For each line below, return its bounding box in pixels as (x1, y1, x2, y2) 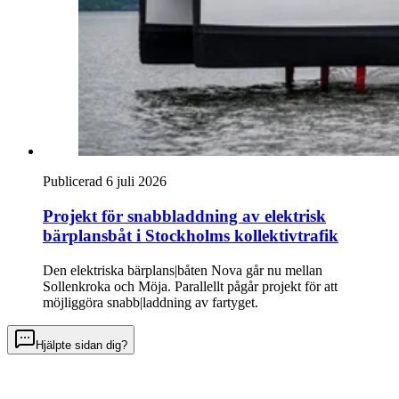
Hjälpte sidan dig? (36, 338, 127, 352)
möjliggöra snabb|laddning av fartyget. (43, 294, 258, 310)
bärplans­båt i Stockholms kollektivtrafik (43, 225, 338, 245)
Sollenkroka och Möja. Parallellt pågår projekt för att (43, 278, 338, 294)
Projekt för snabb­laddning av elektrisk (43, 206, 326, 225)
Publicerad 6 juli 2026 (43, 174, 167, 190)
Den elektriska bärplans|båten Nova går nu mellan (43, 262, 322, 278)
